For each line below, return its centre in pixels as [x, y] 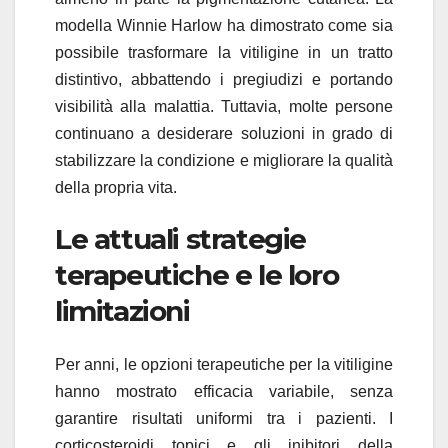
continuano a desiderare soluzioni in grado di [224, 133]
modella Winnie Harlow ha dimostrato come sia [224, 25]
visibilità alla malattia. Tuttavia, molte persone [224, 106]
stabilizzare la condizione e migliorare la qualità [224, 160]
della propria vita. [116, 187]
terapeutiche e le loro [197, 274]
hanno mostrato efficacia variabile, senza [224, 392]
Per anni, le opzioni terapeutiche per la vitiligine [224, 365]
